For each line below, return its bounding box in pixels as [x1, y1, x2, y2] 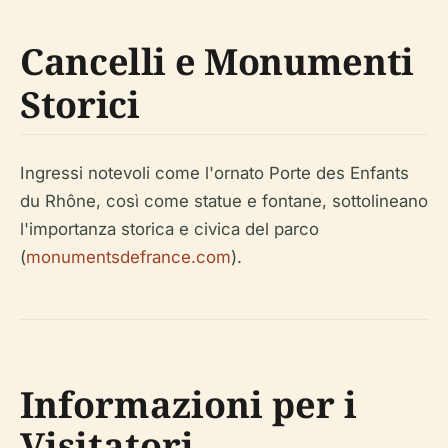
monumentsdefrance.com [26, 246, 231, 267]
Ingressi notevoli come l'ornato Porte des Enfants [20, 162, 409, 183]
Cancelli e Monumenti [20, 36, 414, 86]
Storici [20, 79, 140, 129]
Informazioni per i [20, 379, 357, 429]
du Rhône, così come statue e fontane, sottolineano [20, 190, 428, 211]
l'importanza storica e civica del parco [20, 218, 319, 239]
